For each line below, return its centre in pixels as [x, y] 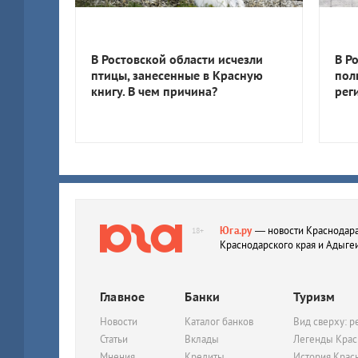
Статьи [114, 339]
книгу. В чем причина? [154, 91]
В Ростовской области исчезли [177, 59]
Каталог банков [219, 322]
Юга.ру [236, 231]
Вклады [202, 339]
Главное [123, 296]
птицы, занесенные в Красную [177, 75]
